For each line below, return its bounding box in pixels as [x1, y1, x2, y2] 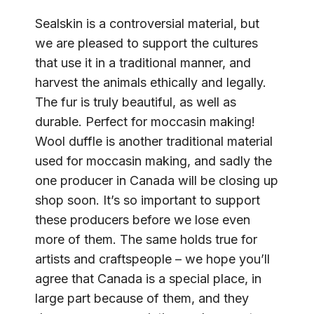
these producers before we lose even [35, 212, 250, 227]
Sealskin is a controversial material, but [35, 16, 259, 31]
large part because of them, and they [35, 291, 249, 306]
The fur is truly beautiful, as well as [35, 95, 236, 109]
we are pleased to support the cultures [35, 36, 258, 50]
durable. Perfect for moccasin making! [35, 114, 255, 129]
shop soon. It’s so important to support [35, 193, 260, 207]
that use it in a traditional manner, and [35, 55, 251, 70]
